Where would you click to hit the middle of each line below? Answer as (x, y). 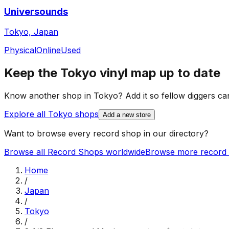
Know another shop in (49, 96)
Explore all (26, 114)
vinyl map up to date (158, 73)
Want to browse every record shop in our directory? (106, 134)
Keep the (32, 73)
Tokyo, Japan (31, 32)
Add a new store (127, 115)
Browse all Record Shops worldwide (75, 152)
